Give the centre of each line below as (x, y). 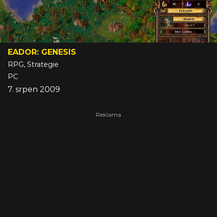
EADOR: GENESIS (42, 52)
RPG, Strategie (33, 65)
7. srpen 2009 (34, 90)
